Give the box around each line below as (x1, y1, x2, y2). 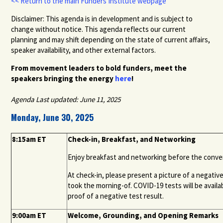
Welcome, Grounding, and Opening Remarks (68, 210, 219, 220)
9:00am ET (12, 210, 47, 220)
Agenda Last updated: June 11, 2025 (11, 94, 121, 104)
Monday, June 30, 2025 (11, 110, 94, 123)
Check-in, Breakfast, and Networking (68, 134, 199, 144)
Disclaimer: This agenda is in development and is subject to (11, 13, 193, 23)
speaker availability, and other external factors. (11, 45, 158, 55)
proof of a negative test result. (68, 191, 166, 201)
